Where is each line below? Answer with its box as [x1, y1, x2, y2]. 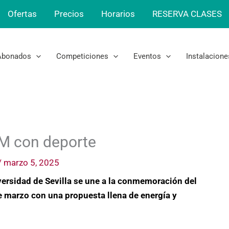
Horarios [101, 9, 135, 19]
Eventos [133, 51, 161, 61]
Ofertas [7, 9, 37, 19]
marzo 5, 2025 [4, 157, 59, 168]
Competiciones [56, 51, 108, 61]
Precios [54, 9, 84, 19]
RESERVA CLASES [152, 9, 222, 19]
